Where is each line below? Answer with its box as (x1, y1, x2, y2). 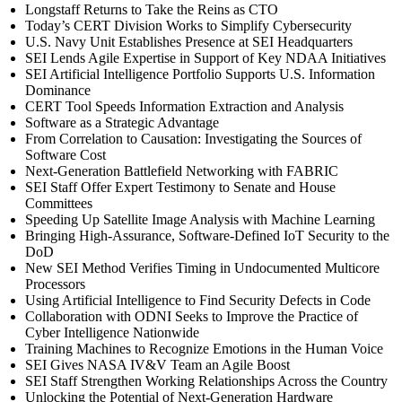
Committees (25, 195, 92, 211)
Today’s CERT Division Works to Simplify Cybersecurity (25, 17, 352, 33)
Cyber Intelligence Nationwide (25, 324, 199, 340)
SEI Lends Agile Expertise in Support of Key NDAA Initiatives (25, 49, 386, 66)
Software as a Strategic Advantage (25, 114, 219, 130)
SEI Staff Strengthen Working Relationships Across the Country (25, 372, 388, 389)
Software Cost (25, 146, 106, 162)
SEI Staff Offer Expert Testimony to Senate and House (25, 179, 336, 195)
